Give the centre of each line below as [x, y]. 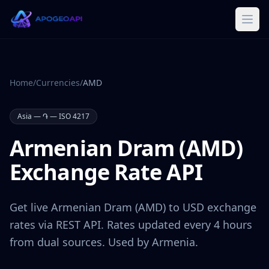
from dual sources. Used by [79, 242]
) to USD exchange [210, 207]
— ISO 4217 [69, 116]
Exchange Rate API [106, 172]
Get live [30, 207]
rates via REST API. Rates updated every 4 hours [131, 225]
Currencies [58, 83]
